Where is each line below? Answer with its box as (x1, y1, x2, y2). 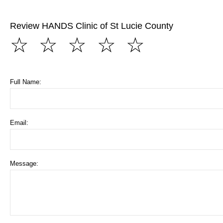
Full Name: (10, 78, 41, 86)
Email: (10, 119, 28, 127)
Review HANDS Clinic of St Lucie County (10, 21, 173, 31)
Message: (10, 160, 38, 168)
